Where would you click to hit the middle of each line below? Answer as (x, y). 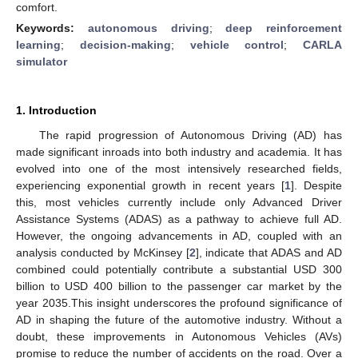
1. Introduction (56, 110)
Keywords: (52, 28)
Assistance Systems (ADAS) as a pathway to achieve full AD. (179, 219)
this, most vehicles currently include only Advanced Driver (179, 202)
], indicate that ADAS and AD (269, 252)
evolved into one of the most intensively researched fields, (179, 168)
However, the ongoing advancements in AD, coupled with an (179, 235)
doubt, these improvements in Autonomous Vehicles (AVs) (179, 336)
